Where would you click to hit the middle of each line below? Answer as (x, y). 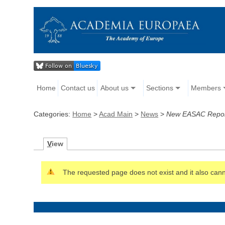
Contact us (78, 88)
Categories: (53, 114)
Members (206, 88)
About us (114, 88)
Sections (159, 88)
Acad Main (116, 114)
